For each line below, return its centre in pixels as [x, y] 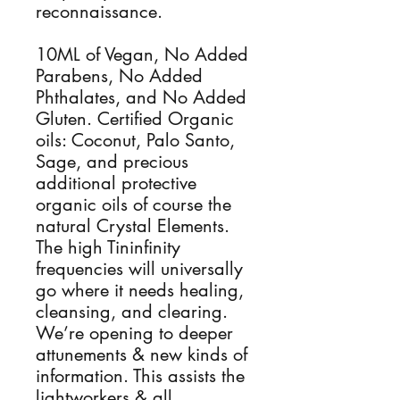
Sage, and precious [112, 162]
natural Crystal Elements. [133, 226]
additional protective [116, 183]
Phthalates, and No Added [141, 97]
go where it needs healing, [140, 290]
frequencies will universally [139, 269]
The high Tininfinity [108, 247]
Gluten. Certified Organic [135, 119]
